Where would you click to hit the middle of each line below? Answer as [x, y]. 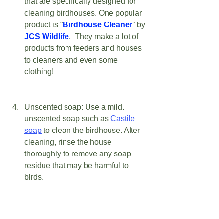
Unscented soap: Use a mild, [75, 107]
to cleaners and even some [72, 60]
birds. [35, 177]
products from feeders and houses [84, 48]
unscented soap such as [67, 119]
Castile [124, 119]
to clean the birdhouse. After [92, 131]
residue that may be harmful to [77, 166]
